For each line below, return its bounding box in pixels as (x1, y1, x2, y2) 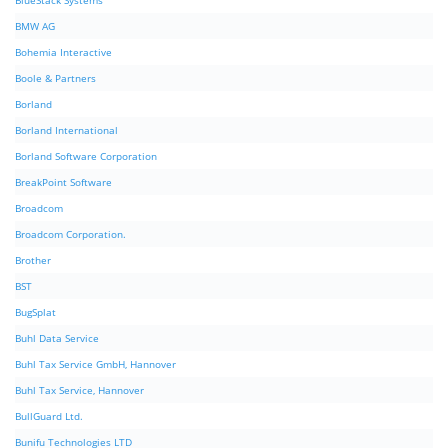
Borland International (15, 123, 118, 138)
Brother (15, 253, 51, 268)
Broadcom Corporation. (15, 227, 126, 242)
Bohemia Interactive (15, 45, 112, 60)
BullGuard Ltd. (15, 409, 83, 424)
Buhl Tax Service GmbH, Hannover (15, 357, 176, 372)
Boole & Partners (15, 71, 96, 86)
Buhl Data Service (15, 331, 99, 346)
